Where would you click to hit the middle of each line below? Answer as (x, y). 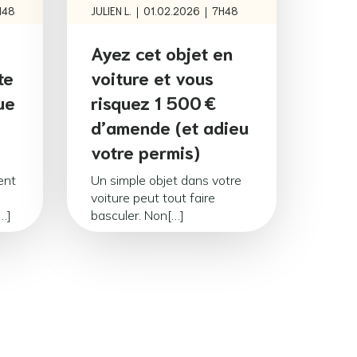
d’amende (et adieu (170, 126)
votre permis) (145, 151)
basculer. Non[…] (137, 215)
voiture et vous (152, 76)
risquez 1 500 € (154, 101)
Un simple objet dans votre (166, 180)
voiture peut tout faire (153, 197)
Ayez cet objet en (162, 52)
